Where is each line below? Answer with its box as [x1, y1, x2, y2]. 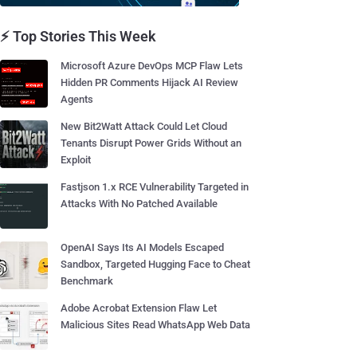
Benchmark [61, 275, 113, 287]
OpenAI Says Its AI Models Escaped [61, 241, 224, 253]
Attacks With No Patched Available [61, 198, 218, 210]
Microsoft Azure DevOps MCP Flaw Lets [61, 60, 243, 72]
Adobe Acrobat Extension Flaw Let [61, 302, 217, 314]
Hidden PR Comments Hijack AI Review [61, 76, 238, 88]
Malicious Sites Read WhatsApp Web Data [61, 319, 250, 331]
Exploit [61, 154, 91, 166]
